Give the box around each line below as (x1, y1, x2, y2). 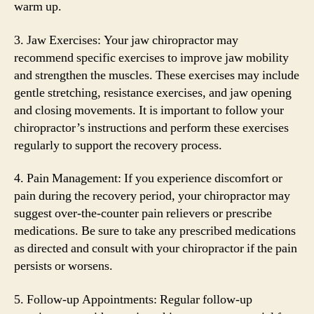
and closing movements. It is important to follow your (14, 102, 284, 118)
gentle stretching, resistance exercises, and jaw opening (14, 84, 292, 101)
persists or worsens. (14, 258, 113, 274)
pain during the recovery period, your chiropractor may (14, 188, 290, 204)
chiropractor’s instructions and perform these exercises (14, 119, 289, 136)
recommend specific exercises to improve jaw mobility (14, 49, 289, 66)
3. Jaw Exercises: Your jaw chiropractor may (14, 32, 238, 48)
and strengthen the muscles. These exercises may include (14, 67, 299, 83)
